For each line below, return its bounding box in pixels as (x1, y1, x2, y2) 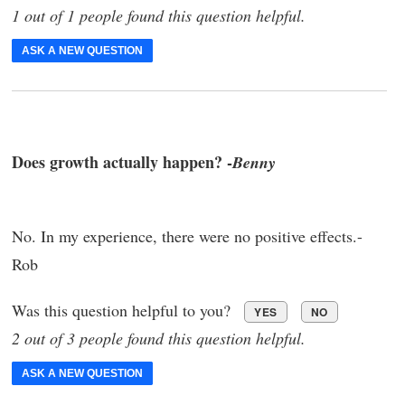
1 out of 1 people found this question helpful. (12, 5, 306, 27)
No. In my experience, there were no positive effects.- (12, 224, 363, 247)
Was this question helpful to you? (12, 298, 235, 321)
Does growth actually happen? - (12, 149, 232, 174)
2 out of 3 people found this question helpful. (12, 326, 306, 349)
